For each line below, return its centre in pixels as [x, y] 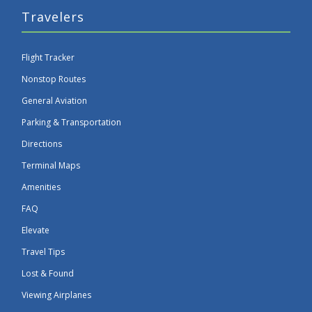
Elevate [36, 230]
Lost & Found [48, 273]
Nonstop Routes [54, 79]
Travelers [53, 16]
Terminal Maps [51, 165]
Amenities [41, 187]
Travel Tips [44, 251]
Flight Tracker [48, 57]
